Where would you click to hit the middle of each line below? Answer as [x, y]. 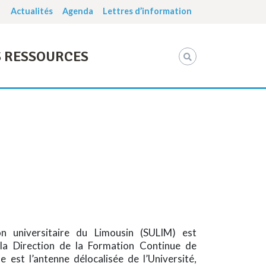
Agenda [78, 11]
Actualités [32, 11]
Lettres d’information [147, 11]
